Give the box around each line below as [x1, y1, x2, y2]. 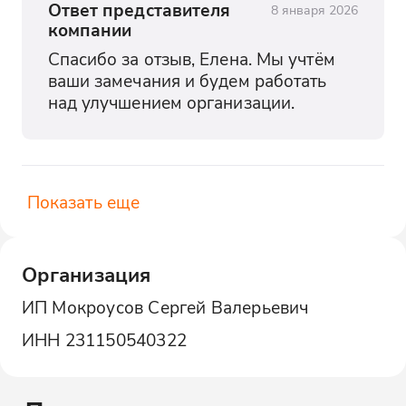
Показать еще [26, 190, 140, 214]
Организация [21, 261, 151, 288]
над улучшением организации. [47, 91, 295, 114]
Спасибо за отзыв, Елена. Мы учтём [47, 47, 335, 71]
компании [47, 17, 132, 41]
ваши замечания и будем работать [47, 69, 327, 92]
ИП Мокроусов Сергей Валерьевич [21, 295, 309, 319]
